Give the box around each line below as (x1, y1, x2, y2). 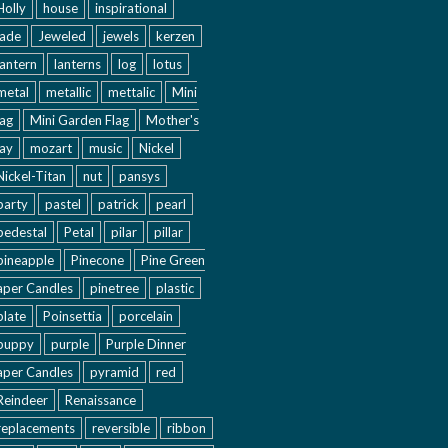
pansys (119, 168, 160, 184)
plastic (156, 280, 194, 296)
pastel (45, 196, 81, 212)
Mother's (146, 112, 199, 128)
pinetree (90, 280, 139, 296)
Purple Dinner (106, 336, 186, 352)
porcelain (119, 308, 173, 324)
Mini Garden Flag (30, 112, 129, 128)
